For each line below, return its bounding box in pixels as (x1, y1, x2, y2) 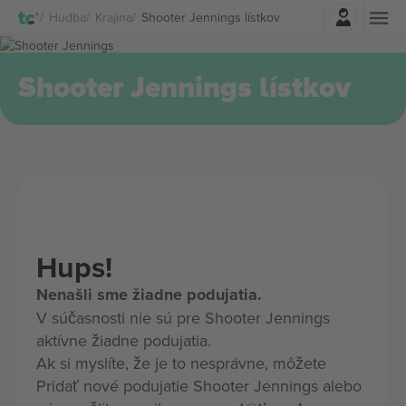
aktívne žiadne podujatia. (36, 329, 211, 352)
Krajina (95, 7, 132, 26)
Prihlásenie (219, 3, 286, 22)
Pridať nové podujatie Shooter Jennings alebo (36, 374, 362, 397)
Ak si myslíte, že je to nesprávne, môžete (36, 352, 326, 374)
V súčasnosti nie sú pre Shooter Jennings (36, 306, 330, 329)
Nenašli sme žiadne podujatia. (36, 283, 262, 306)
